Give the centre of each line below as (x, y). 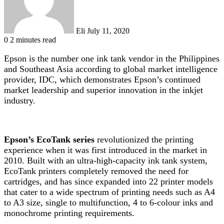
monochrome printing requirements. (69, 213)
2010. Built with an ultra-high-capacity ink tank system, (106, 160)
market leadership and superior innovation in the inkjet (103, 90)
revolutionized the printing (145, 139)
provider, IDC (29, 79)
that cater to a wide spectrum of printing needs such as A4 (109, 192)
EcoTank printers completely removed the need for (96, 171)
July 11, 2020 (108, 30)
